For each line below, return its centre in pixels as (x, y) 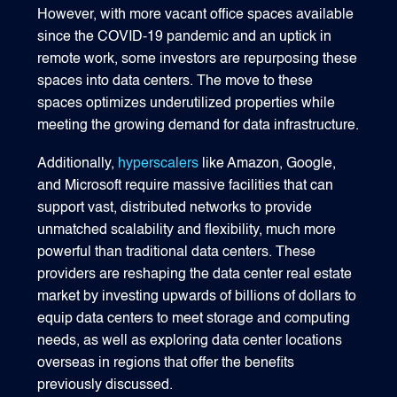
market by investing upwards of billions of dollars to (197, 296)
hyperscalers (159, 163)
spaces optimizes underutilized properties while (187, 104)
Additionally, (78, 163)
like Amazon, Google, (268, 163)
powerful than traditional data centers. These (177, 252)
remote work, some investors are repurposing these (198, 60)
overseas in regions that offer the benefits (166, 363)
